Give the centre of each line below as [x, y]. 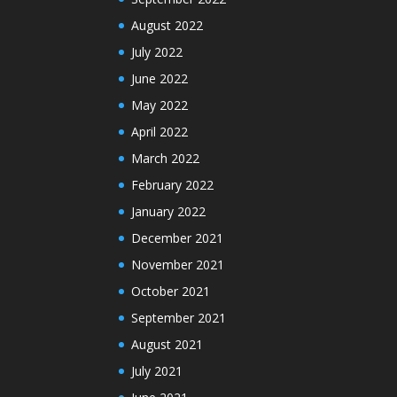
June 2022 [160, 79]
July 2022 [157, 52]
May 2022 [160, 105]
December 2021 [178, 238]
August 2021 [167, 345]
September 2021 [179, 318]
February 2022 [173, 185]
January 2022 [169, 212]
